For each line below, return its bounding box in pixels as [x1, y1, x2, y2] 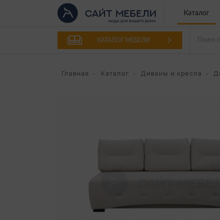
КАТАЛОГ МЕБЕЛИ [97, 37, 150, 43]
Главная [61, 69, 89, 77]
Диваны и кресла [141, 69, 202, 77]
